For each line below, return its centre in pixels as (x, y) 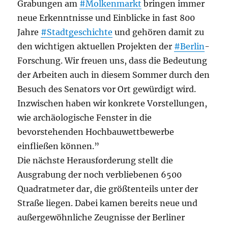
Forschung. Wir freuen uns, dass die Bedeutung (112, 61)
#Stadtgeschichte (77, 32)
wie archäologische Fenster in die (85, 118)
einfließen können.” (59, 146)
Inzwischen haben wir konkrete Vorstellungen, (112, 103)
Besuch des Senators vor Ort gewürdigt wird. (107, 89)
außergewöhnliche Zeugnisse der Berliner (101, 217)
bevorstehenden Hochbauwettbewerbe (96, 132)
